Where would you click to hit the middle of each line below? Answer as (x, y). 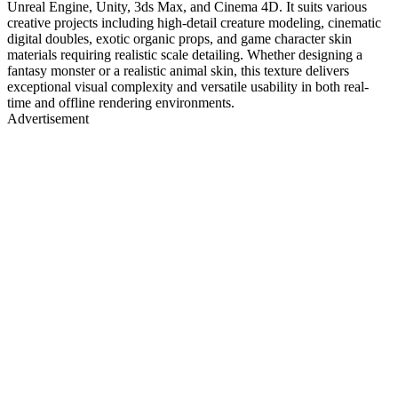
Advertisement (48, 118)
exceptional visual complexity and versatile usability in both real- (188, 86)
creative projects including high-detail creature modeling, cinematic (194, 22)
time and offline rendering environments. (121, 102)
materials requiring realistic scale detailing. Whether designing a (185, 54)
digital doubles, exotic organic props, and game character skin (179, 38)
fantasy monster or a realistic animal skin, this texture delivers (178, 70)
